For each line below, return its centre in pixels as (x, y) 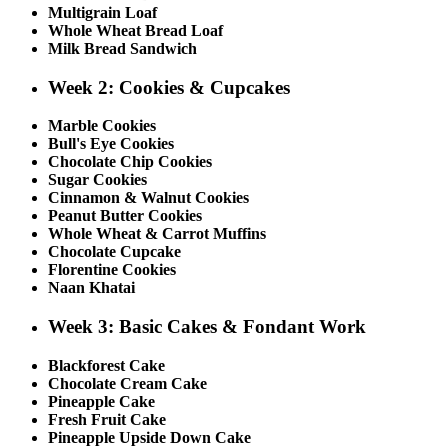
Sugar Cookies (97, 180)
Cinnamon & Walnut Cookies (148, 198)
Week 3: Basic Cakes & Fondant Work (207, 326)
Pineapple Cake (101, 401)
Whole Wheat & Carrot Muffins (157, 234)
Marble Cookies (102, 126)
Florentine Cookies (112, 270)
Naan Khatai (91, 288)
